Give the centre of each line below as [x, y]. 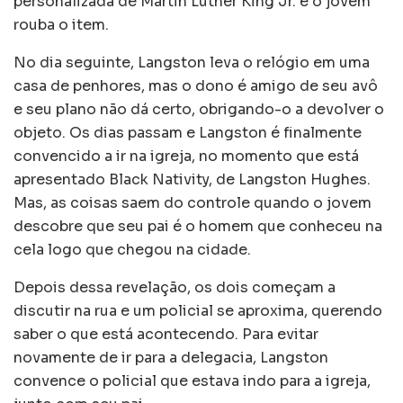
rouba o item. [63, 25]
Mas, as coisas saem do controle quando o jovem [193, 203]
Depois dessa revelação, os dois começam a [175, 288]
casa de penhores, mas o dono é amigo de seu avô [196, 86]
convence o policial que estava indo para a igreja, [192, 381]
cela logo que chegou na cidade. [134, 250]
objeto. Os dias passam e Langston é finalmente [188, 133]
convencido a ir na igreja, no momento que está [186, 157]
